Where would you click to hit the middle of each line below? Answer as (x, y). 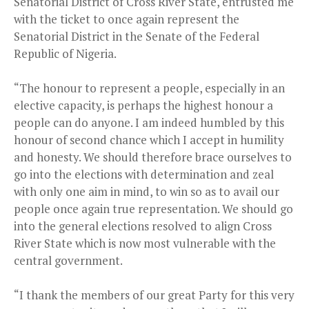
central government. (68, 260)
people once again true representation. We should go (153, 208)
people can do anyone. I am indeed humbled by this (149, 122)
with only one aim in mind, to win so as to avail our (147, 191)
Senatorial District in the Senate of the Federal (137, 36)
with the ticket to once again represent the (127, 19)
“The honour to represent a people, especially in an (149, 88)
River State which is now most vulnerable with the (145, 243)
